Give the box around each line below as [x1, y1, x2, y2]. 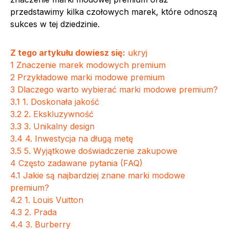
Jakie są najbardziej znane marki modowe [23, 170, 185, 180]
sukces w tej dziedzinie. [10, 19, 100, 29]
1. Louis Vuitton [25, 195, 83, 205]
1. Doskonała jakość [22, 97, 99, 107]
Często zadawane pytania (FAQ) [18, 158, 143, 168]
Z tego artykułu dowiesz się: [10, 48, 125, 58]
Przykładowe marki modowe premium [17, 72, 165, 82]
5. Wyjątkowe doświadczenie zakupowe [24, 146, 177, 156]
